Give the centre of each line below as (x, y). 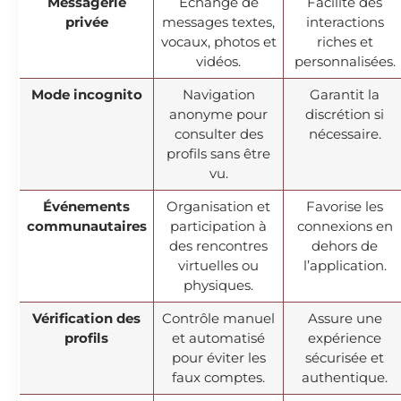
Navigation (218, 94)
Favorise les (345, 206)
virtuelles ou (218, 265)
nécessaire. (345, 133)
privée (86, 21)
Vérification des (86, 318)
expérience (345, 337)
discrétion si (345, 114)
